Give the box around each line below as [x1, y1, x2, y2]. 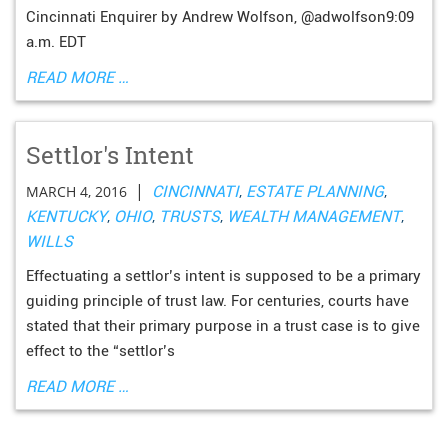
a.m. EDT [26, 33, 86, 51]
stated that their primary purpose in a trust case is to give [26, 317, 420, 335]
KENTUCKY [26, 207, 107, 226]
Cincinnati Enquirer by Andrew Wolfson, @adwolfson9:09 [26, 8, 414, 26]
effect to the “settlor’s [26, 342, 175, 360]
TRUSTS [159, 207, 220, 226]
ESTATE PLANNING [246, 182, 384, 201]
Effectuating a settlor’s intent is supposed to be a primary [26, 267, 421, 285]
